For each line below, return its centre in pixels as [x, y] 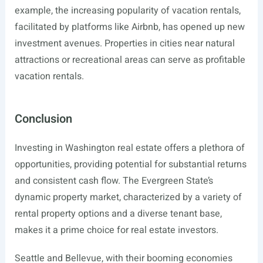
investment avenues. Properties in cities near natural [124, 44]
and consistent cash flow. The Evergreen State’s [114, 181]
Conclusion [43, 119]
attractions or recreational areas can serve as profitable [130, 60]
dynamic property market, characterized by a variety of [128, 198]
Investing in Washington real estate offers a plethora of [129, 148]
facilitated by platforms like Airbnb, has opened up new [129, 27]
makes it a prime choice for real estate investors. [116, 230]
